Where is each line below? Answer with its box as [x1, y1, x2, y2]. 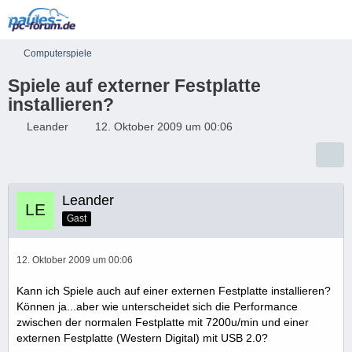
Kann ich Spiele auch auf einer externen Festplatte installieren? [16, 284, 331, 297]
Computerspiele [24, 48, 92, 59]
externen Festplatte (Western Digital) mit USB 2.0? [16, 332, 268, 344]
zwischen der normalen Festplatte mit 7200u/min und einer [16, 316, 309, 328]
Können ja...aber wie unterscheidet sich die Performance [16, 300, 298, 313]
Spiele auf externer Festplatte [8, 75, 261, 96]
